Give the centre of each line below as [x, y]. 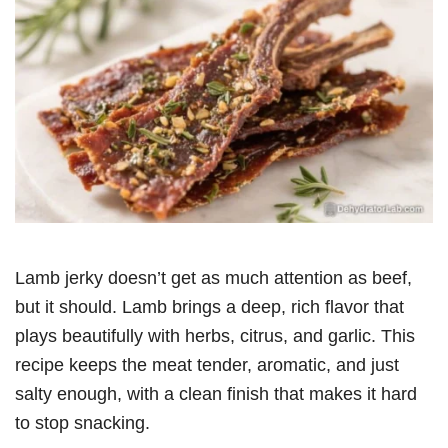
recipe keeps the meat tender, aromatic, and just [207, 364]
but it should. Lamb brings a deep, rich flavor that [209, 306]
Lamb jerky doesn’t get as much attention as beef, [213, 277]
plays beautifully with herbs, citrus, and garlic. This [215, 335]
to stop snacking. [82, 422]
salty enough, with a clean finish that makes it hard [216, 393]
